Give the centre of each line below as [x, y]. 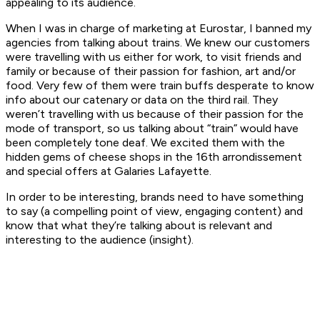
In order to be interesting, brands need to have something [155, 196]
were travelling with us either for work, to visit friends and [154, 56]
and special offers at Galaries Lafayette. [109, 171]
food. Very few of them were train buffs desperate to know [160, 85]
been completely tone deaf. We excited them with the [145, 142]
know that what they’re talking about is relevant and [139, 225]
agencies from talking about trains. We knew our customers [158, 42]
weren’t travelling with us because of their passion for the [155, 114]
